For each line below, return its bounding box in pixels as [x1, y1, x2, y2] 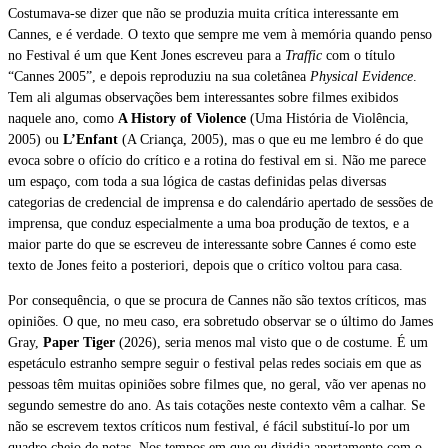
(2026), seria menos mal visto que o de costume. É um [115, 334, 428, 350]
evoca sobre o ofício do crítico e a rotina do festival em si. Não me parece [8, 152, 426, 168]
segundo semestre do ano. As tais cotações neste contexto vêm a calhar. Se [8, 397, 425, 413]
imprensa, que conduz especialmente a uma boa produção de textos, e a [8, 215, 409, 231]
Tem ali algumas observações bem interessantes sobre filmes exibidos [8, 89, 398, 105]
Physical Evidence [310, 68, 413, 84]
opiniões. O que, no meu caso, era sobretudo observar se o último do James [8, 313, 433, 329]
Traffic [285, 47, 326, 63]
